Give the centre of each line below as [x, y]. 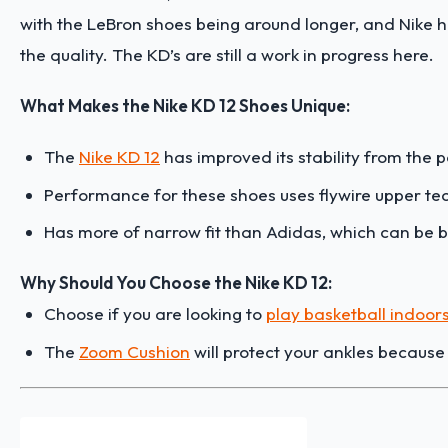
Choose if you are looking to [155, 314]
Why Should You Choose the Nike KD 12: [176, 283]
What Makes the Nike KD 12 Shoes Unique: [185, 106]
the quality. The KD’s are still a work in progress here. [229, 55]
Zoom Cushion [134, 351]
